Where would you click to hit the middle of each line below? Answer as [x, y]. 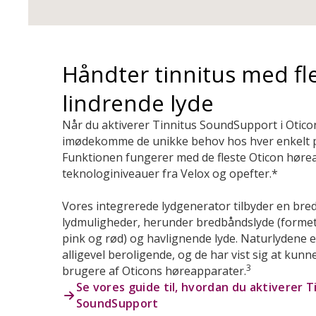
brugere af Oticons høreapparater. [154, 271]
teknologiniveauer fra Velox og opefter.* [170, 174]
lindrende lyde [138, 103]
